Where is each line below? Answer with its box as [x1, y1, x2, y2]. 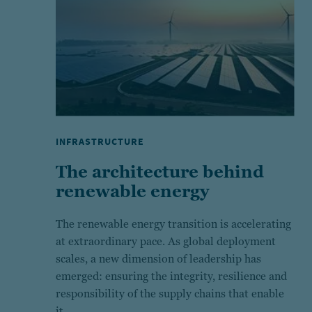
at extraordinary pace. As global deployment [56, 234, 276, 248]
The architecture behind [56, 162, 264, 181]
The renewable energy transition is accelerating [56, 217, 291, 231]
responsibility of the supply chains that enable [56, 286, 284, 300]
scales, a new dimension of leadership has [56, 251, 261, 265]
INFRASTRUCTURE [56, 134, 144, 148]
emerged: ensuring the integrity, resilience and [56, 269, 287, 283]
